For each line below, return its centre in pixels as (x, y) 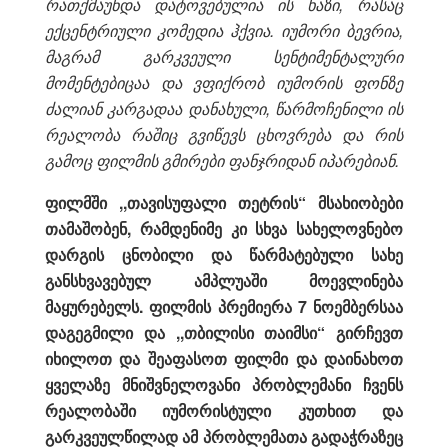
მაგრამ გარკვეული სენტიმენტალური (224, 56)
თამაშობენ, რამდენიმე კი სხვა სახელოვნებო (224, 228)
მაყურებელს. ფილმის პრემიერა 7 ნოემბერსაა (224, 306)
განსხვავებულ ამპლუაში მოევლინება (224, 280)
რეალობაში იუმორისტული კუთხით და (224, 410)
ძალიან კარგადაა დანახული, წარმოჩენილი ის (224, 108)
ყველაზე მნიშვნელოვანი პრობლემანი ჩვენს (224, 384)
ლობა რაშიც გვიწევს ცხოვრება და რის (238, 134)
